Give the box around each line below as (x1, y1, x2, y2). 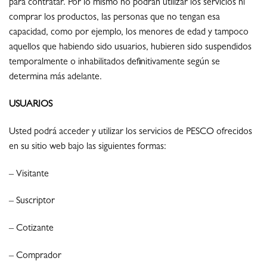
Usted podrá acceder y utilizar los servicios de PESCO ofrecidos (9, 127, 252, 137)
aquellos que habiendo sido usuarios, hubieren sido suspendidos (9, 43, 252, 53)
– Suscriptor (9, 197, 55, 207)
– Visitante (9, 169, 49, 179)
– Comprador (9, 252, 61, 262)
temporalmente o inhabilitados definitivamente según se (9, 58, 220, 68)
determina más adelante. (9, 73, 102, 83)
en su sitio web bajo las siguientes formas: (9, 142, 166, 152)
